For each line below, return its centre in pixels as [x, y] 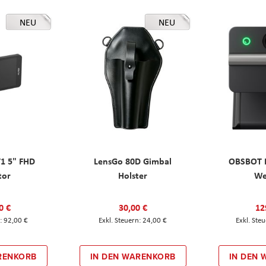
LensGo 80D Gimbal [133, 161]
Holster [133, 175]
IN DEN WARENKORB [133, 256]
